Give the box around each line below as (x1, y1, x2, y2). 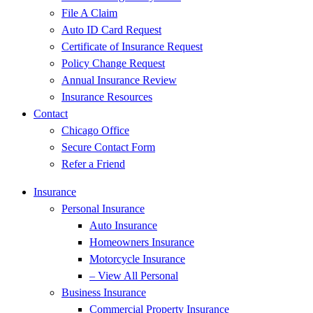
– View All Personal (89, 270, 178, 282)
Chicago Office (61, 124, 129, 136)
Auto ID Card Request (61, 24, 161, 36)
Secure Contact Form (61, 141, 155, 153)
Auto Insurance (89, 219, 157, 231)
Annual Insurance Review (61, 74, 177, 86)
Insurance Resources (61, 91, 152, 103)
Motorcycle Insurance (89, 253, 185, 265)
